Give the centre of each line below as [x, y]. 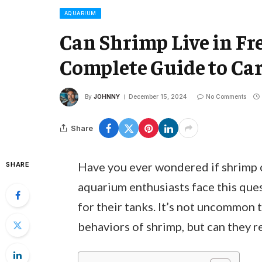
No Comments [226, 96]
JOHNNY [107, 96]
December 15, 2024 [158, 96]
